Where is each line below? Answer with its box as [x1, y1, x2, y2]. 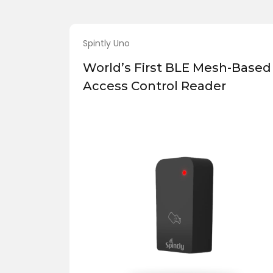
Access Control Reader [83, 79, 227, 94]
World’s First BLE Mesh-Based [83, 60, 272, 76]
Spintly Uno [83, 37, 130, 50]
